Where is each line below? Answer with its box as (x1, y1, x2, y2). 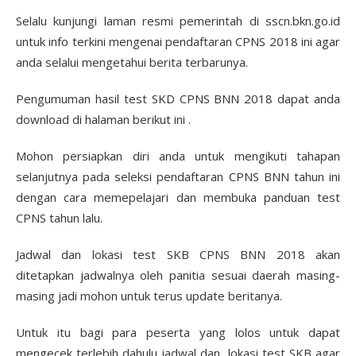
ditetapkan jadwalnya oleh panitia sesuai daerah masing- (16, 267, 340, 283)
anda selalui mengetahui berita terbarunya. (16, 54, 248, 70)
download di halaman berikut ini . (16, 111, 191, 127)
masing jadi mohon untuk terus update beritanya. (16, 288, 282, 304)
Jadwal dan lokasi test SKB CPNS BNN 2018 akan (16, 246, 340, 262)
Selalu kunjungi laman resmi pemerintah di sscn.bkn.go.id (16, 13, 340, 29)
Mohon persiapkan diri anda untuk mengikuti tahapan (16, 148, 340, 164)
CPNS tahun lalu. (16, 210, 103, 226)
